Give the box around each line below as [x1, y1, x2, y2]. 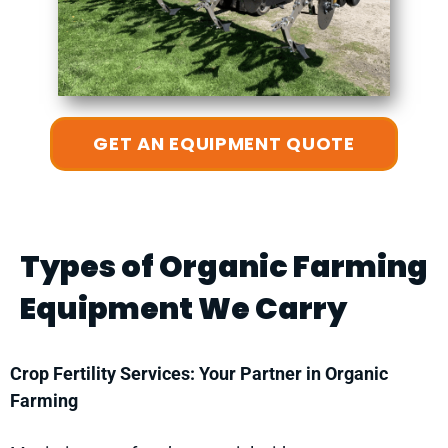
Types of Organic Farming [20, 246, 428, 289]
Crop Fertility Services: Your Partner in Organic [10, 363, 388, 385]
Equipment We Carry [20, 288, 347, 331]
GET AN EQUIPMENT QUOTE [93, 131, 355, 157]
